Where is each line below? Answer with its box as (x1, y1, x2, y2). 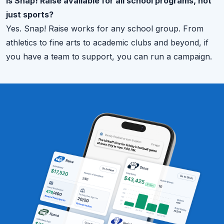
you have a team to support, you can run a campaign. (6, 51, 212, 61)
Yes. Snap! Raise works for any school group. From (6, 23, 203, 33)
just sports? (6, 9, 53, 19)
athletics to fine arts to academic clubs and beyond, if (6, 37, 208, 47)
